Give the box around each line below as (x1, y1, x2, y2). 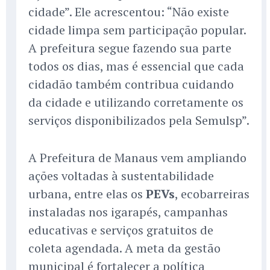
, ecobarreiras (175, 186, 250, 202)
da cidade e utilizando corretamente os (28, 94, 243, 111)
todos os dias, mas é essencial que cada (28, 58, 244, 75)
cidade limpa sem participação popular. (28, 22, 246, 39)
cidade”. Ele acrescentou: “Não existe (28, 4, 229, 20)
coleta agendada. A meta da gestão (28, 240, 221, 257)
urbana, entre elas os (28, 186, 146, 202)
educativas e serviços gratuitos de (28, 222, 213, 239)
